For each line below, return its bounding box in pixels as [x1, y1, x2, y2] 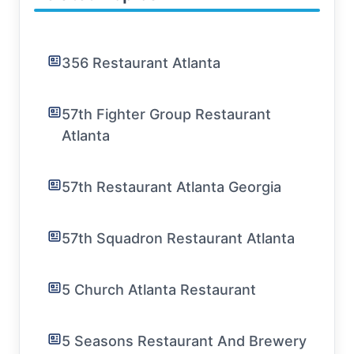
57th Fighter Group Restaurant [62, 106, 271, 122]
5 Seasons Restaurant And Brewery [62, 333, 307, 349]
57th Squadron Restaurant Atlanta [62, 230, 295, 247]
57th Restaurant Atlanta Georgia [62, 179, 281, 195]
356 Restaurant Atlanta [62, 55, 220, 71]
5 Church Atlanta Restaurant [62, 281, 256, 298]
